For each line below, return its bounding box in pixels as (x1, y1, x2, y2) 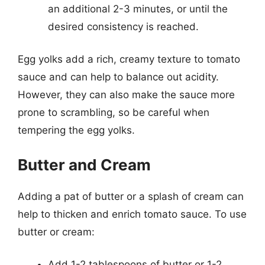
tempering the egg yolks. (18, 124, 135, 136)
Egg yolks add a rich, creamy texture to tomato (18, 53, 240, 65)
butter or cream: (18, 225, 95, 238)
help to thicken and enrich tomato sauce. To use (18, 208, 247, 220)
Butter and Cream (18, 155, 151, 174)
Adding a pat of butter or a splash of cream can (18, 190, 244, 202)
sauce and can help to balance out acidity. (18, 71, 219, 83)
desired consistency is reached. (48, 20, 199, 33)
